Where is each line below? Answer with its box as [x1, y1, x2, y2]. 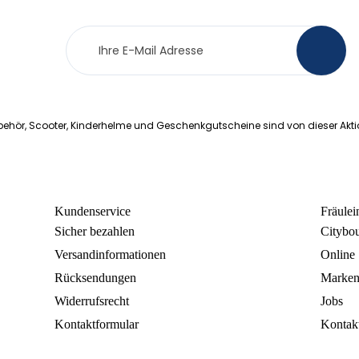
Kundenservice [54, 204, 131, 219]
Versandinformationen [54, 248, 166, 262]
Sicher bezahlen [54, 224, 135, 239]
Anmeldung [64, 46, 137, 65]
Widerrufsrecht [54, 294, 129, 309]
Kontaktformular [54, 317, 139, 332]
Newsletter [64, 26, 135, 45]
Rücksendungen [54, 271, 136, 285]
